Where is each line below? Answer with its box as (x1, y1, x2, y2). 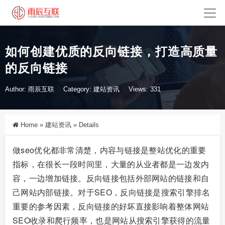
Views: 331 (129, 85, 161, 93)
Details (77, 121, 99, 129)
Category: (63, 85, 93, 93)
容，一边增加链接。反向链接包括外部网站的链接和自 (13, 172, 209, 184)
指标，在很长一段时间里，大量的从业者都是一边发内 (13, 158, 209, 170)
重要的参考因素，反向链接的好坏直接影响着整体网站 (13, 200, 209, 212)
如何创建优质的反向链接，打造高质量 (5, 45, 218, 59)
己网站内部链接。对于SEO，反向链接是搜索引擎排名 (13, 186, 210, 198)
